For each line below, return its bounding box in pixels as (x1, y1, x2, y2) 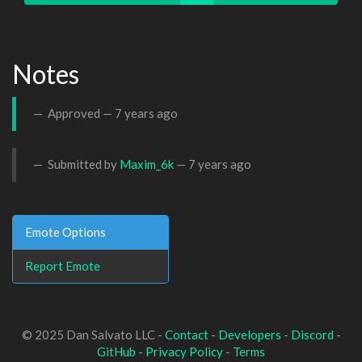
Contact (164, 327, 208, 342)
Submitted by (45, 157, 120, 171)
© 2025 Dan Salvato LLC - (21, 327, 165, 342)
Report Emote (25, 258, 100, 273)
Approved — (45, 106, 115, 120)
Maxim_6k (120, 157, 174, 171)
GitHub (97, 344, 136, 359)
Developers (217, 327, 281, 342)
